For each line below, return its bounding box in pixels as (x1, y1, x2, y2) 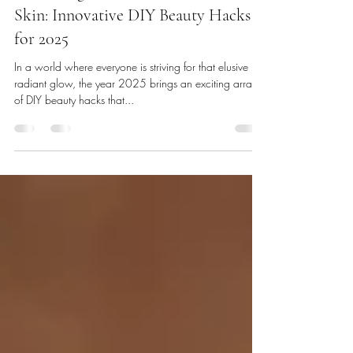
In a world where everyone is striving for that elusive (14, 94, 248, 110)
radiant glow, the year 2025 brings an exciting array (14, 110, 257, 126)
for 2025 (14, 63, 69, 84)
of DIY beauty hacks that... (14, 127, 134, 143)
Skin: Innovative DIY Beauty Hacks (14, 39, 251, 61)
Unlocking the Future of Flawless (14, 16, 236, 37)
